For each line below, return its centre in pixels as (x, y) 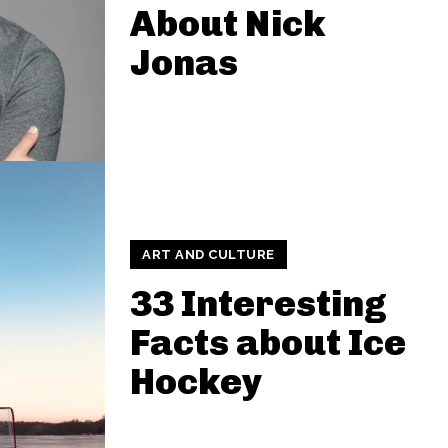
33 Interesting (258, 303)
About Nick (227, 23)
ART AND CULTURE (208, 254)
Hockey (196, 381)
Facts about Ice (268, 342)
